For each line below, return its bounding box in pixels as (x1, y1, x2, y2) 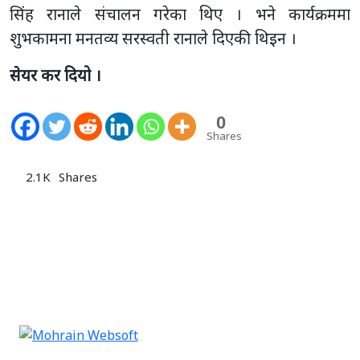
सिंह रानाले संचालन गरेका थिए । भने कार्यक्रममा (10, 2, 350, 25)
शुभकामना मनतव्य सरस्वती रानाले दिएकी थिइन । (10, 27, 297, 49)
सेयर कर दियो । (10, 63, 101, 86)
